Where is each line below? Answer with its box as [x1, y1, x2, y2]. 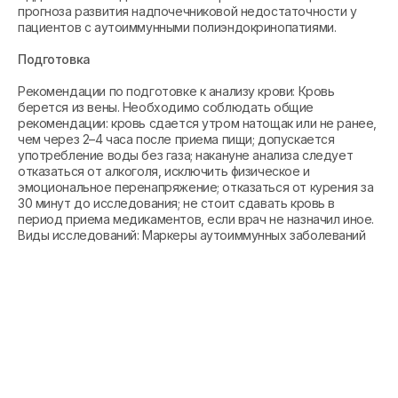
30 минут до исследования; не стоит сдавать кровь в [18, 195, 335, 211]
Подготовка [18, 52, 91, 67]
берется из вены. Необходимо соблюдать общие [18, 99, 314, 115]
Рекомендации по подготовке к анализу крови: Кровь [18, 84, 335, 99]
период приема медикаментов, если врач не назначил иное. [18, 211, 374, 227]
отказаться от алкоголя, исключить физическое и [18, 163, 310, 179]
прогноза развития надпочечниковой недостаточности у [18, 4, 357, 19]
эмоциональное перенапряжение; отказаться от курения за [18, 179, 374, 195]
